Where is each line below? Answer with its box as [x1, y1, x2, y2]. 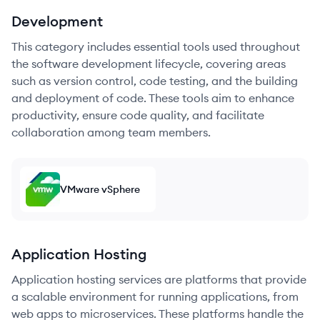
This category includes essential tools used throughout [11, 39, 300, 54]
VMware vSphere [60, 183, 140, 196]
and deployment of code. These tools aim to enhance [11, 91, 294, 105]
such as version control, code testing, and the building [11, 74, 298, 88]
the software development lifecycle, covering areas [11, 56, 286, 71]
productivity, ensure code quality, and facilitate [11, 108, 264, 122]
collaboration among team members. [11, 125, 211, 139]
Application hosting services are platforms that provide [11, 272, 306, 286]
